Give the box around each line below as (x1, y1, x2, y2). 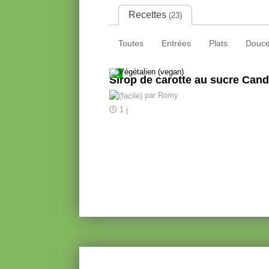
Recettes (128, 9, 169, 20)
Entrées (162, 38, 191, 48)
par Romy (142, 91, 178, 100)
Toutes (118, 38, 144, 48)
